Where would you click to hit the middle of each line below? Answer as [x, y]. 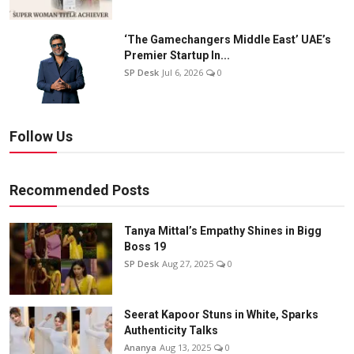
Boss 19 [145, 247]
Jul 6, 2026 [183, 73]
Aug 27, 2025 [188, 264]
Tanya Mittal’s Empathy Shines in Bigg [223, 231]
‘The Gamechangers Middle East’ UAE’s [228, 40]
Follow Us [41, 137]
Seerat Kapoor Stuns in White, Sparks [221, 315]
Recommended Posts [79, 190]
